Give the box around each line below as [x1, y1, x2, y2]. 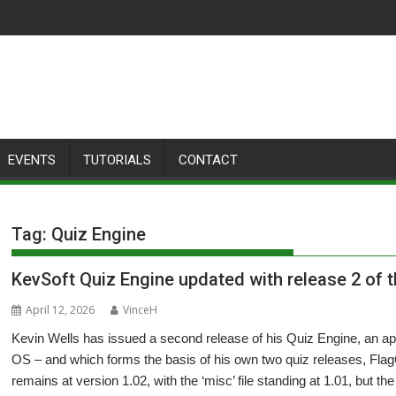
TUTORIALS [83, 152, 151, 168]
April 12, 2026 [26, 302, 95, 317]
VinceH [123, 302, 158, 317]
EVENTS [8, 152, 56, 168]
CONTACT [179, 152, 238, 168]
